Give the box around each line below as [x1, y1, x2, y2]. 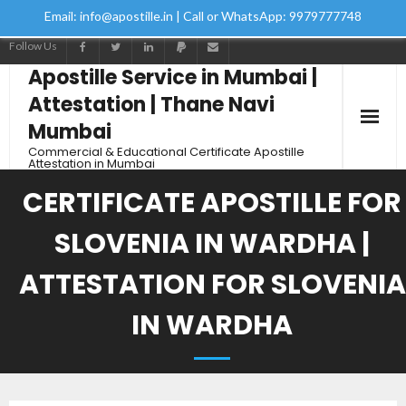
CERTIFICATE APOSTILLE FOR [23, 184, 401, 222]
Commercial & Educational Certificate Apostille [28, 143, 304, 160]
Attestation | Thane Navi [28, 91, 275, 119]
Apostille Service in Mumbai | [28, 63, 317, 92]
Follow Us [9, 39, 57, 53]
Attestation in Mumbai [28, 155, 155, 172]
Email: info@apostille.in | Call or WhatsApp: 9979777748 [44, 8, 362, 24]
